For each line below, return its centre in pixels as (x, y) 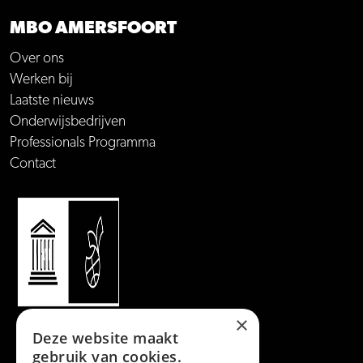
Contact (33, 163)
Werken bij (41, 79)
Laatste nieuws (52, 100)
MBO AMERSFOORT (93, 27)
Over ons (37, 58)
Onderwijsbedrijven (68, 121)
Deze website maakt (106, 338)
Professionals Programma (83, 142)
